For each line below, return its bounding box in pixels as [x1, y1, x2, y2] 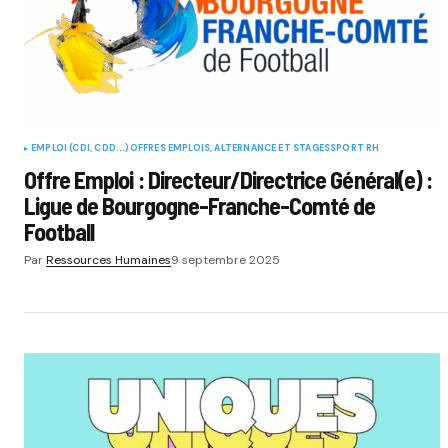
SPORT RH [330, 141, 380, 154]
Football [24, 216, 95, 246]
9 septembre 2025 [171, 251, 280, 268]
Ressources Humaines [46, 251, 171, 268]
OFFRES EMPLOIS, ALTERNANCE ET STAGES [129, 141, 331, 154]
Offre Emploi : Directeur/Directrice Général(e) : [24, 164, 432, 194]
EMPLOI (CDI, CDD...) [31, 141, 130, 154]
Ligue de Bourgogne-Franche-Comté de [24, 190, 376, 220]
